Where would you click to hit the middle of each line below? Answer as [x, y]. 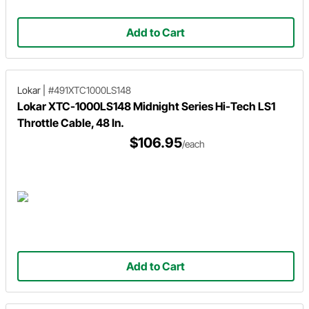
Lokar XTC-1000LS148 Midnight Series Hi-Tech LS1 [146, 106]
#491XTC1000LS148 [90, 90]
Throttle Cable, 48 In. [71, 122]
